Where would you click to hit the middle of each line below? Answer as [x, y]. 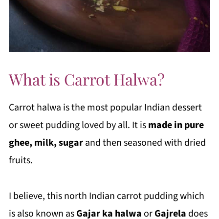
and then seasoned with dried [144, 143]
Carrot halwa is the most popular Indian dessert [105, 108]
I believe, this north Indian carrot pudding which [106, 196]
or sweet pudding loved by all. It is [77, 125]
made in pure [175, 125]
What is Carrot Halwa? [87, 79]
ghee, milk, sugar [46, 143]
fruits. [21, 160]
